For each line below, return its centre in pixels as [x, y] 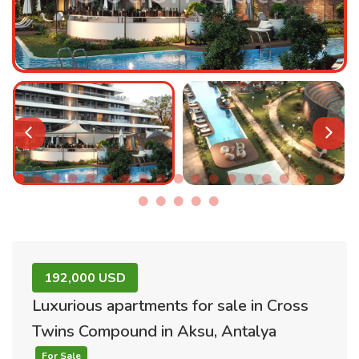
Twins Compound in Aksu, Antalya [154, 331]
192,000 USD [85, 278]
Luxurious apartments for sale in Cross [170, 306]
